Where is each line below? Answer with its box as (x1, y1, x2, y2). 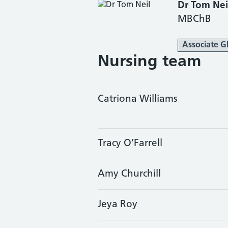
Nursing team (98, 54, 201, 70)
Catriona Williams (98, 95, 177, 104)
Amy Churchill (98, 169, 161, 179)
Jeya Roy (98, 200, 137, 210)
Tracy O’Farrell (98, 139, 162, 149)
